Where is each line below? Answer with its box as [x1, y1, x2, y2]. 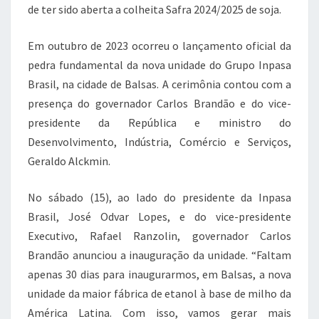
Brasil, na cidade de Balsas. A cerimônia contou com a [28, 77, 291, 91]
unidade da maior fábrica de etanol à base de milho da [28, 286, 291, 300]
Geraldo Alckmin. [28, 154, 110, 168]
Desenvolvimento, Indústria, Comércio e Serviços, [28, 135, 291, 149]
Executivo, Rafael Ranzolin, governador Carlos [28, 229, 291, 243]
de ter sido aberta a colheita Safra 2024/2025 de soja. [28, 2, 281, 16]
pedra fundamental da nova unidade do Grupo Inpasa [28, 58, 291, 72]
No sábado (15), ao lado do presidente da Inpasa [28, 190, 291, 204]
